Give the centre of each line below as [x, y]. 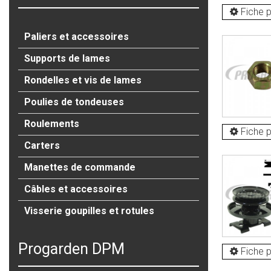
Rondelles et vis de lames [83, 80]
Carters [42, 146]
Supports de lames [67, 59]
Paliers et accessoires [77, 37]
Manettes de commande [80, 168]
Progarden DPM [71, 249]
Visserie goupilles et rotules [89, 211]
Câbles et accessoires [76, 189]
